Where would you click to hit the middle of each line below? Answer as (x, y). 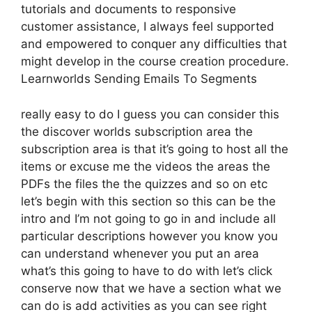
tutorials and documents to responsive (128, 9)
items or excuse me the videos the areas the (146, 166)
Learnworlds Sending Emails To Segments (139, 79)
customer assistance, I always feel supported (148, 26)
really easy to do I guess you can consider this (150, 114)
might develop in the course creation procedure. (155, 61)
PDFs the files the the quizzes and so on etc (144, 184)
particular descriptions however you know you (149, 236)
